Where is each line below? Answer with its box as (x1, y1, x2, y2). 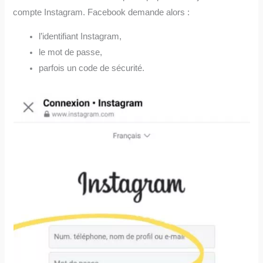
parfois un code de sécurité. (39, 63, 145, 73)
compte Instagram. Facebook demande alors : (13, 7, 190, 17)
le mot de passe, (39, 48, 103, 58)
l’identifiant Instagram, (39, 32, 122, 42)
